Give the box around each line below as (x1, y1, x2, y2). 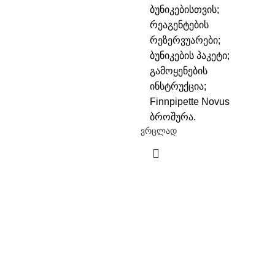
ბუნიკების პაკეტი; (150, 50, 230, 61)
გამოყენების (150, 66, 207, 76)
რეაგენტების (150, 20, 209, 30)
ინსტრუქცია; (150, 81, 206, 91)
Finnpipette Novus (150, 96, 230, 107)
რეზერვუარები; (150, 35, 220, 45)
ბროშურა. (150, 112, 196, 122)
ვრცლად (141, 126, 177, 136)
